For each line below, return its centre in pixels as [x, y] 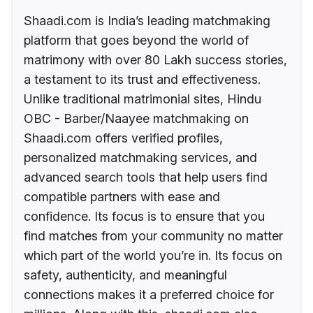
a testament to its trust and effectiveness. [142, 80]
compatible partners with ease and [122, 197]
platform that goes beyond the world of [136, 41]
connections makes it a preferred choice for [149, 295]
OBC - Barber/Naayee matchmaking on [136, 119]
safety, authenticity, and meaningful [125, 275]
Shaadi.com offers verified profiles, [123, 138]
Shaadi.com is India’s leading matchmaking [147, 21]
